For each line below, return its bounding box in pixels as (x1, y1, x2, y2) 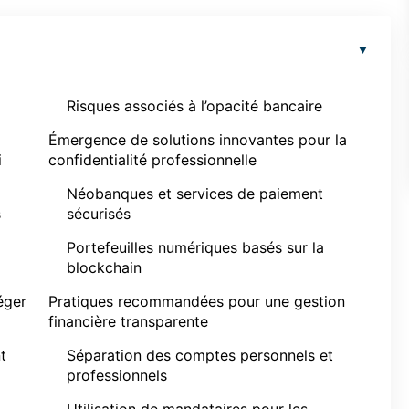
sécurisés (67, 204, 131, 223)
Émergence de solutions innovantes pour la (48, 131, 347, 149)
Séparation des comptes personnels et (67, 346, 333, 364)
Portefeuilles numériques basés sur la (67, 238, 324, 257)
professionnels (67, 366, 167, 384)
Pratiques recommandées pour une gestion (48, 292, 345, 310)
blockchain (67, 258, 142, 277)
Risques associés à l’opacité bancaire (67, 97, 322, 115)
